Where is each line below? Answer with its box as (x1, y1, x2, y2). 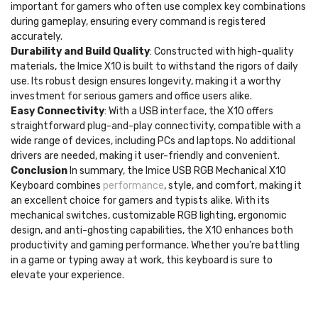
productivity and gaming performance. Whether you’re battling (11, 239, 300, 251)
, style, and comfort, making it (164, 180, 302, 192)
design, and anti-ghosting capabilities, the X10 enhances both (11, 224, 293, 236)
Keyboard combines (11, 180, 103, 192)
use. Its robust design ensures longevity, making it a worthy (11, 75, 281, 87)
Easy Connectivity (11, 105, 104, 117)
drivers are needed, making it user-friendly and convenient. (11, 150, 280, 162)
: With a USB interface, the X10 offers (104, 105, 273, 117)
